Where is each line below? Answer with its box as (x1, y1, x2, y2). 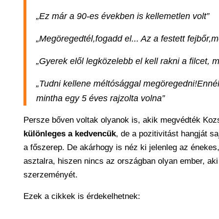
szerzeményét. (23, 170, 78, 179)
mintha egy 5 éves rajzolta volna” (36, 93, 165, 103)
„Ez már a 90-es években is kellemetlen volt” (36, 11, 209, 21)
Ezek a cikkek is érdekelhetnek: (23, 192, 140, 201)
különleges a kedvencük (23, 129, 116, 138)
